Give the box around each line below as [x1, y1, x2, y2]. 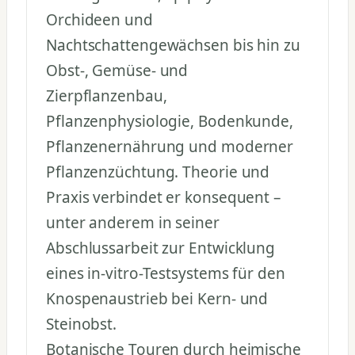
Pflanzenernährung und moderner [46, 136, 294, 157]
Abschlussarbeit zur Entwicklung [46, 237, 276, 258]
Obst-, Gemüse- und [46, 59, 189, 81]
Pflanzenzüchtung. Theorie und [46, 161, 270, 182]
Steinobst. [46, 313, 117, 334]
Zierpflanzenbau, [46, 85, 167, 106]
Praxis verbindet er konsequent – [46, 186, 281, 208]
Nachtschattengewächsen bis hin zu [46, 34, 300, 55]
